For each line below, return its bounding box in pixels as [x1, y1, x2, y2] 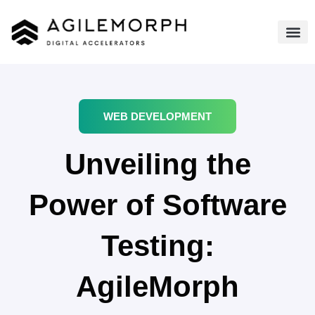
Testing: [101, 229, 214, 262]
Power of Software [28, 188, 287, 221]
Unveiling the [64, 148, 251, 181]
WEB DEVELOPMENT [103, 110, 212, 122]
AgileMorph [76, 270, 239, 303]
